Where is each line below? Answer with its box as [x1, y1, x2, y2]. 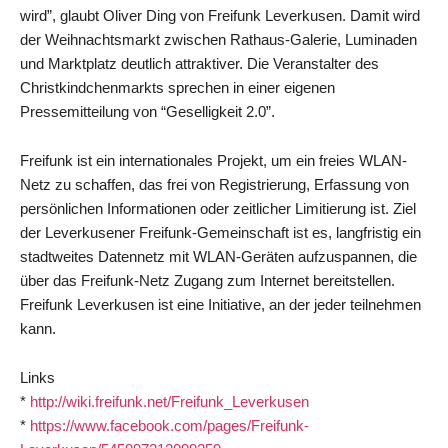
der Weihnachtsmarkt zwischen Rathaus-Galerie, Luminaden [20, 31, 417, 48]
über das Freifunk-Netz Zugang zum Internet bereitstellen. [20, 272, 395, 289]
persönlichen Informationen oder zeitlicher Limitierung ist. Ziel [20, 200, 416, 217]
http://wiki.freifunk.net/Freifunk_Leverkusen [30, 393, 309, 410]
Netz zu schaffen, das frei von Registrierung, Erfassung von [20, 176, 409, 193]
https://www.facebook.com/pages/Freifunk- [30, 417, 309, 434]
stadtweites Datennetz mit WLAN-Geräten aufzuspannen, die [20, 248, 417, 265]
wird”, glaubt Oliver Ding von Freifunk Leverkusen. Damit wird [20, 7, 420, 24]
